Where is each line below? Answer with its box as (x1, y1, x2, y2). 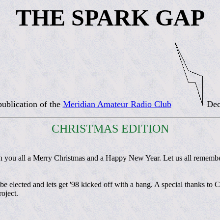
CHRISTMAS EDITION (51, 122, 169, 136)
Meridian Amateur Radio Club (62, 99, 171, 110)
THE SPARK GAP (15, 4, 205, 30)
